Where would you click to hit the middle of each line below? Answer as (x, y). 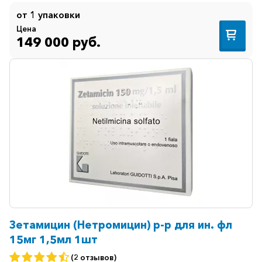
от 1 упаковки (48, 15)
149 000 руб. (58, 42)
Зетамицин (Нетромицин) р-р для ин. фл (121, 225)
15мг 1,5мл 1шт (54, 240)
